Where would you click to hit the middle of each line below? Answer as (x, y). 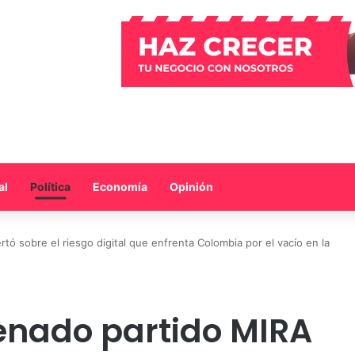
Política (50, 186)
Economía (120, 186)
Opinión (191, 186)
